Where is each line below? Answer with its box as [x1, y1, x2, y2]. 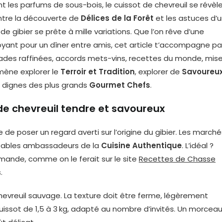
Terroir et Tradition [60, 66, 135, 77]
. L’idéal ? [182, 140, 214, 151]
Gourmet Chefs [89, 80, 150, 90]
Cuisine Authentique [101, 140, 182, 151]
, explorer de [135, 66, 182, 77]
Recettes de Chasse [139, 154, 216, 164]
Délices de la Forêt [81, 13, 154, 23]
